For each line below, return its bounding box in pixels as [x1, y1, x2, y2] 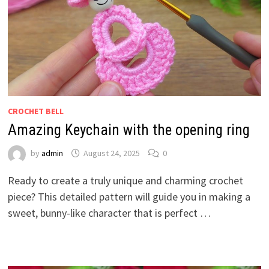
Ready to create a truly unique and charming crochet [7, 173, 243, 187]
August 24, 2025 [83, 147, 140, 159]
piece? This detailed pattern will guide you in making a [7, 189, 250, 204]
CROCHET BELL [7, 105, 64, 116]
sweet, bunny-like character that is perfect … [7, 205, 211, 220]
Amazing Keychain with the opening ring [7, 121, 250, 139]
